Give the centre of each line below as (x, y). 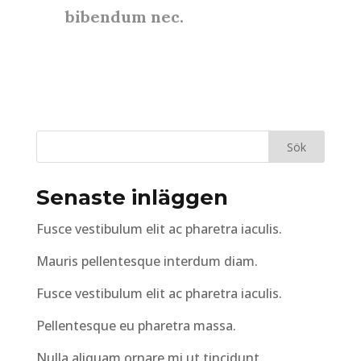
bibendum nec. (124, 17)
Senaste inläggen (132, 197)
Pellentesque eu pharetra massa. (136, 326)
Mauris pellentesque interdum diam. (147, 261)
